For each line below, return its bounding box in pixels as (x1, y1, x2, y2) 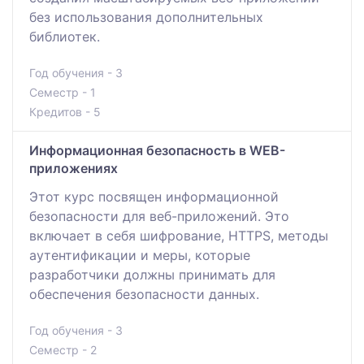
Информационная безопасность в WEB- (29, 141, 285, 158)
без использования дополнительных (29, 8, 263, 25)
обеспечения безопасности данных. (29, 285, 259, 302)
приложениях (29, 159, 118, 176)
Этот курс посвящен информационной (29, 188, 279, 205)
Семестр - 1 (29, 84, 96, 99)
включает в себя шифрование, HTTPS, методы (29, 227, 328, 244)
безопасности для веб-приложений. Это (29, 207, 289, 224)
